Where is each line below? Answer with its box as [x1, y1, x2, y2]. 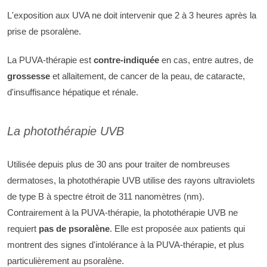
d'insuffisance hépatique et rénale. [7, 86, 138, 97]
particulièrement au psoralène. [7, 255, 124, 266]
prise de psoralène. [7, 26, 81, 37]
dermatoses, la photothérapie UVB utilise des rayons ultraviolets [7, 175, 255, 185]
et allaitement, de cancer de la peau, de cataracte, [50, 70, 245, 81]
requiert [7, 223, 39, 234]
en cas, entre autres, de [159, 54, 253, 65]
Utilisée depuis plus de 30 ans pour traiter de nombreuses [7, 159, 230, 169]
